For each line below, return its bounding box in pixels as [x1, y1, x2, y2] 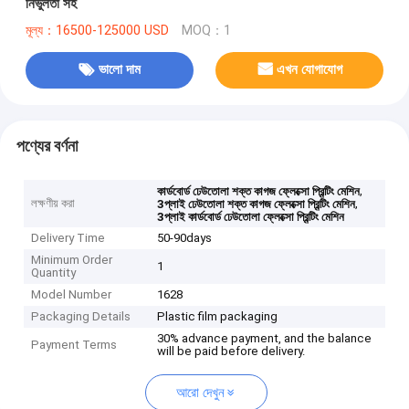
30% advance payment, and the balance [157, 331, 372, 346]
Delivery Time [31, 231, 106, 246]
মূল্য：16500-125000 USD [25, 22, 169, 38]
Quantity [31, 266, 77, 280]
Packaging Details [31, 309, 131, 324]
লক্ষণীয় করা [31, 196, 76, 211]
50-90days [157, 231, 213, 246]
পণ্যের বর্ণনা [16, 136, 78, 155]
